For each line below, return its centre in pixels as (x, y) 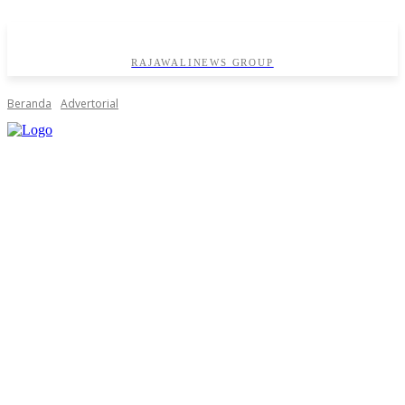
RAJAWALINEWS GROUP (202, 63)
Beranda (29, 104)
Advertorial (89, 104)
